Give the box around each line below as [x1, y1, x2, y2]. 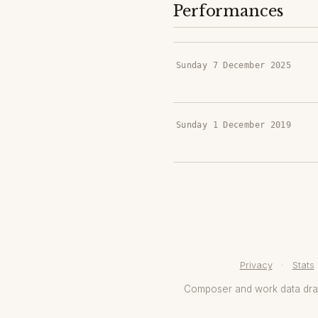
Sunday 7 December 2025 [176, 59, 292, 70]
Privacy [239, 260, 273, 271]
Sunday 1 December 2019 [176, 119, 292, 131]
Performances [173, 1, 283, 21]
